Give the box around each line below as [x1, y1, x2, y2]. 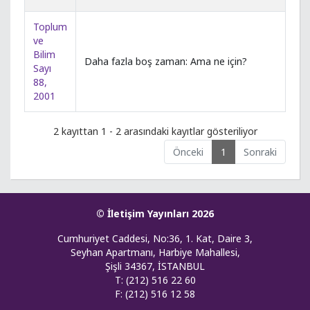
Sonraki [244, 145, 277, 158]
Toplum [33, 20, 67, 34]
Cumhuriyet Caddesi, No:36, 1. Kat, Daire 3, [57, 231, 253, 245]
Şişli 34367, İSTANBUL [105, 259, 205, 273]
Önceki [173, 145, 203, 158]
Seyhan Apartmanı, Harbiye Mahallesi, [70, 245, 240, 259]
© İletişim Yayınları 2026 [96, 206, 214, 220]
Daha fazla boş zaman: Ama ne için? [84, 55, 247, 69]
